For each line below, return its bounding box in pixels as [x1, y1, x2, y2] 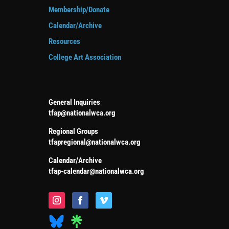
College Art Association [48, 53, 121, 62]
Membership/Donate [48, 5, 109, 15]
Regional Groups [48, 127, 98, 136]
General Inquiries [48, 98, 100, 107]
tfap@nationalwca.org [48, 108, 116, 118]
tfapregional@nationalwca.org [48, 138, 141, 147]
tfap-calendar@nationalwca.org [48, 167, 144, 176]
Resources [48, 37, 80, 47]
